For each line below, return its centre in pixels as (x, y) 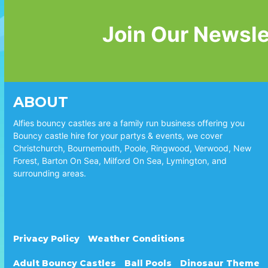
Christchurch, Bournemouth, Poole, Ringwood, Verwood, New (132, 148)
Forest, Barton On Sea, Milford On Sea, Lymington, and (120, 161)
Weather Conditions (136, 239)
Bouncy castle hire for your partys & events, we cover (118, 136)
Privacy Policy (46, 239)
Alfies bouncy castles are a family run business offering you (129, 123)
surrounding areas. (50, 173)
